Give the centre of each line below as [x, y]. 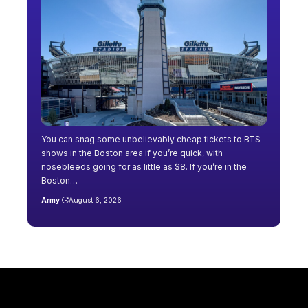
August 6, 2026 [95, 200]
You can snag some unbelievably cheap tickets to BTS [151, 139]
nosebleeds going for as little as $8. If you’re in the [144, 166]
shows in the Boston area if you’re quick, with [132, 153]
